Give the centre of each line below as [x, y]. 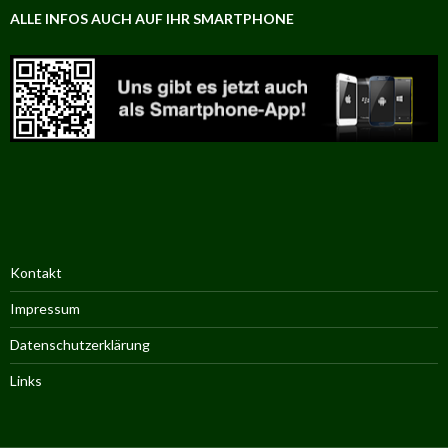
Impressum [45, 309]
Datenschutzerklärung [80, 345]
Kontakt [36, 273]
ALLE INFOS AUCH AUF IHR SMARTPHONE [152, 18]
